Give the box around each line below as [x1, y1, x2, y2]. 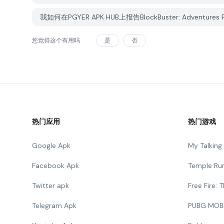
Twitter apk [32, 181, 69, 190]
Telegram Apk [32, 201, 76, 210]
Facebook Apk [32, 161, 79, 170]
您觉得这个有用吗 [32, 36, 80, 44]
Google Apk [32, 141, 70, 150]
